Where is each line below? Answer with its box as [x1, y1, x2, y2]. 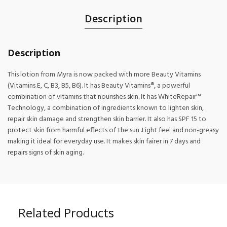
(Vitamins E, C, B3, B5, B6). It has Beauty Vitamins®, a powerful [8, 80, 190, 92]
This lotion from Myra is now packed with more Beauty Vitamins [8, 69, 201, 81]
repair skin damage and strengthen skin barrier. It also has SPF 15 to [8, 113, 206, 125]
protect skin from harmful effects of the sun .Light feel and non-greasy [8, 125, 219, 136]
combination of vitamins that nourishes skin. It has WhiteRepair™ [8, 91, 201, 103]
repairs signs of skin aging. [8, 147, 84, 159]
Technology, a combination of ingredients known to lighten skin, [8, 102, 204, 114]
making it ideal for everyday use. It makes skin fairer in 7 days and [8, 136, 201, 147]
